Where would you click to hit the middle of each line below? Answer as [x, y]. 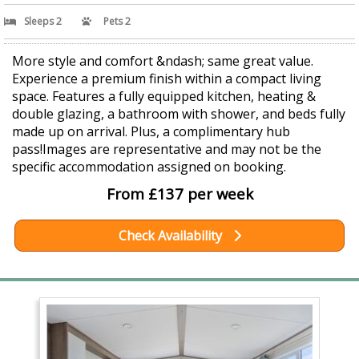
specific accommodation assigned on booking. [149, 167]
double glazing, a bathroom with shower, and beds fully [179, 114]
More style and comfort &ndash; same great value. [163, 61]
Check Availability [171, 236]
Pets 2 [117, 22]
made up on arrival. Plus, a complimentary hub [151, 132]
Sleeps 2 [43, 22]
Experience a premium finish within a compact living [167, 79]
